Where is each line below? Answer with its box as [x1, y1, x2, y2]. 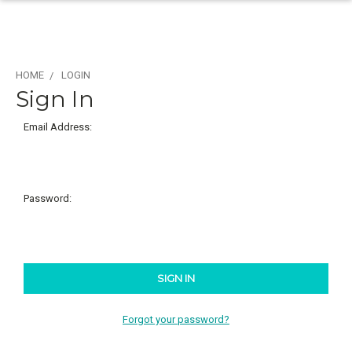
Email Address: [23, 121, 92, 133]
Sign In [16, 86, 94, 112]
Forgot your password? [123, 313, 229, 325]
